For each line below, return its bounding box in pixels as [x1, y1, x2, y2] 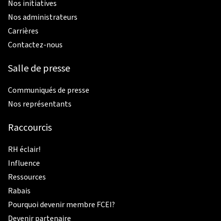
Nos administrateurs [8, 11, 77, 23]
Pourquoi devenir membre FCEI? [8, 199, 115, 210]
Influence [8, 157, 40, 169]
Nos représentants [8, 98, 72, 110]
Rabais [8, 185, 31, 196]
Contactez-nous [8, 39, 63, 50]
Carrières [8, 25, 38, 37]
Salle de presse [8, 61, 70, 75]
